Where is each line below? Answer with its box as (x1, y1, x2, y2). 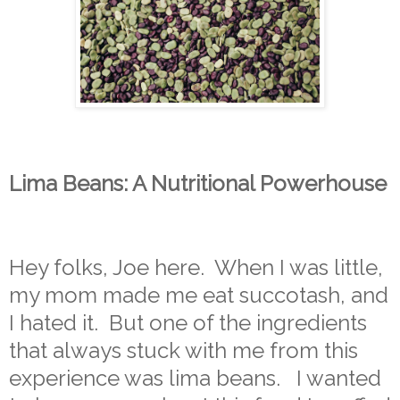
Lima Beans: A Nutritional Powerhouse (9, 171, 387, 197)
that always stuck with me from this (9, 337, 358, 363)
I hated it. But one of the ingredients (9, 309, 367, 336)
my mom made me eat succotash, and (9, 281, 388, 308)
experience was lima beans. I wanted (9, 364, 381, 391)
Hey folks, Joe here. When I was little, (9, 254, 383, 280)
